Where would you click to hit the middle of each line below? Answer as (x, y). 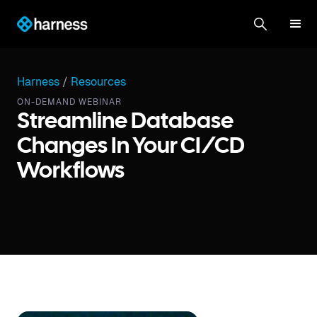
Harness (38, 82)
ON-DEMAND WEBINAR (69, 102)
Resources (98, 82)
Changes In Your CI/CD (131, 147)
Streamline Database (125, 122)
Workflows (71, 172)
